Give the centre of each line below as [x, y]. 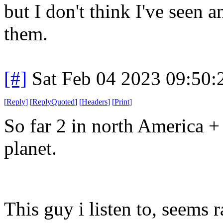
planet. [30, 148]
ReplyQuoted [54, 102]
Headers [95, 102]
